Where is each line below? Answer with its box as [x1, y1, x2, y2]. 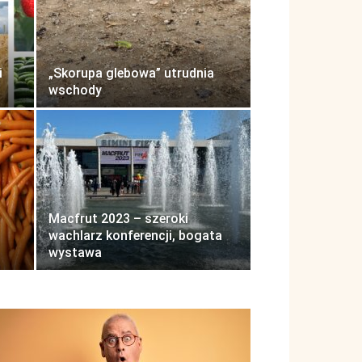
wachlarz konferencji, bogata [48, 228, 222, 243]
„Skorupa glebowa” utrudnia [48, 65, 214, 81]
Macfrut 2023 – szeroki [48, 211, 188, 226]
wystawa [48, 245, 102, 260]
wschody [48, 82, 102, 98]
